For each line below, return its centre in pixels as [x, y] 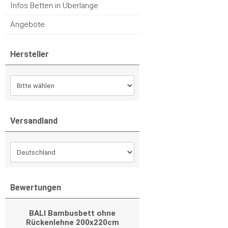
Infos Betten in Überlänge [54, 6]
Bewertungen [36, 188]
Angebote [27, 24]
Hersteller [30, 54]
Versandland [34, 121]
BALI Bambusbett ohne [72, 213]
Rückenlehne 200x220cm [72, 222]
